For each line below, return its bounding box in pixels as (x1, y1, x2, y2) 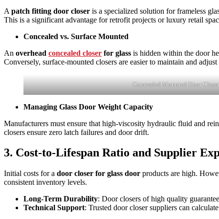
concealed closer (48, 48, 102, 57)
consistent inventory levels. (4, 178, 89, 187)
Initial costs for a (4, 169, 57, 178)
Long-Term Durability (23, 195, 98, 203)
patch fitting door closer (11, 6, 90, 15)
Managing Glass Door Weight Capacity (23, 102, 153, 111)
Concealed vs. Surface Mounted (23, 32, 129, 41)
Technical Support (23, 203, 85, 212)
